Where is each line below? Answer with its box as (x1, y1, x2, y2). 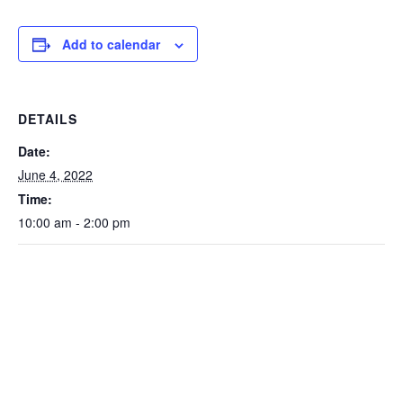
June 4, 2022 (18, 166, 93, 184)
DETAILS (18, 110, 77, 129)
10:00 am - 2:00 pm (18, 213, 130, 232)
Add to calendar (62, 35, 160, 54)
